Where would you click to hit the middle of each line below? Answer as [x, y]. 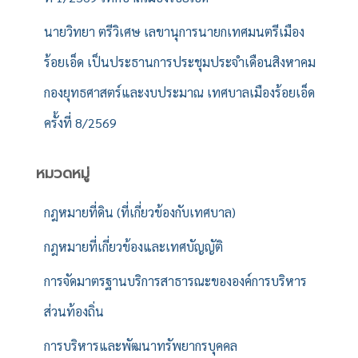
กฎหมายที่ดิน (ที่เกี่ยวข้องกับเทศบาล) [140, 212]
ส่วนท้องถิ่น [74, 311]
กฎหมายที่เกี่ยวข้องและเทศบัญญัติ [133, 247]
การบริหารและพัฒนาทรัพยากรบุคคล [141, 346]
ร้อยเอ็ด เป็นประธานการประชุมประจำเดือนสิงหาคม [180, 62]
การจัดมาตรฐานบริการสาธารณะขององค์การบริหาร [175, 281]
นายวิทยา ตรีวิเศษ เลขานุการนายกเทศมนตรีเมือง [174, 32]
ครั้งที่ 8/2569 [80, 123]
